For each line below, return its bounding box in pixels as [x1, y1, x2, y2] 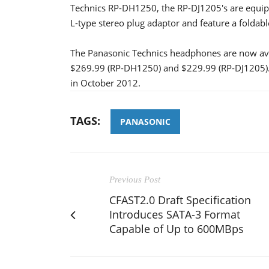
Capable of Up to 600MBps [109, 221, 244, 236]
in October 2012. [70, 76, 141, 89]
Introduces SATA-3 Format [109, 207, 240, 222]
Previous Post [109, 174, 160, 184]
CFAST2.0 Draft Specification [109, 192, 251, 207]
